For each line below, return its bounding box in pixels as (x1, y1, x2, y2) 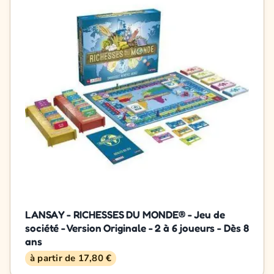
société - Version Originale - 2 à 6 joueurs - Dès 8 (25, 221, 249, 234)
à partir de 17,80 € (30, 251, 112, 264)
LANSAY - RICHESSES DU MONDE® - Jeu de (25, 207, 225, 221)
